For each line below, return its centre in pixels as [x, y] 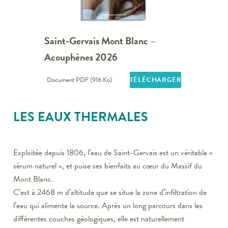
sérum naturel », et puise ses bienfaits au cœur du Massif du [108, 166]
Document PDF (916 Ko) [79, 80]
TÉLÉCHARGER [155, 80]
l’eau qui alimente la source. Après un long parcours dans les [108, 206]
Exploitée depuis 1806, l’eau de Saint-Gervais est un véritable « [113, 153]
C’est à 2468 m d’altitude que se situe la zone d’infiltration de [110, 193]
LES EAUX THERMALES [81, 117]
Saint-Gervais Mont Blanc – [100, 40]
